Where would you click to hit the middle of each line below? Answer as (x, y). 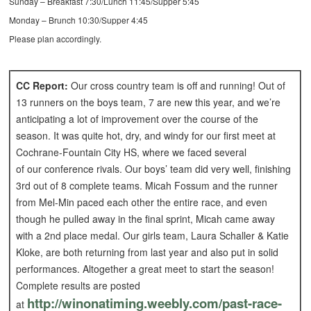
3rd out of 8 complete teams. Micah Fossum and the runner (147, 186)
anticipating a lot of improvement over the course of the (137, 119)
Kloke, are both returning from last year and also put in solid (148, 252)
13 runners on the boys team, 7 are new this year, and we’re (149, 102)
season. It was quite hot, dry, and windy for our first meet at (146, 136)
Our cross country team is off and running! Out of (177, 86)
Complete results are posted (78, 286)
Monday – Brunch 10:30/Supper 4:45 (79, 20)
